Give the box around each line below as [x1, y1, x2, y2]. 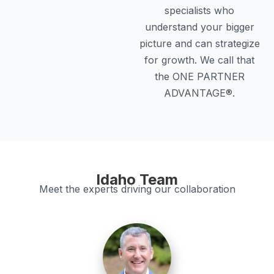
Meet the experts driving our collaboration [39, 183, 235, 196]
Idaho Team [96, 171, 178, 189]
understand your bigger [144, 20, 254, 33]
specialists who [165, 4, 234, 17]
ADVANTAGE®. [164, 86, 235, 99]
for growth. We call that [144, 53, 254, 66]
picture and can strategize [139, 37, 260, 50]
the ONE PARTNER [154, 70, 245, 83]
